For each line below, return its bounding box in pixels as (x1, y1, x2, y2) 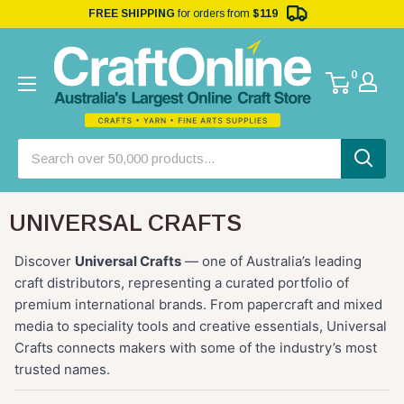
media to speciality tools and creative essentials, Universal (14, 317, 387, 335)
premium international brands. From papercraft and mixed (14, 295, 382, 313)
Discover (14, 252, 75, 270)
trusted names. (14, 360, 110, 378)
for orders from (177, 7, 252, 20)
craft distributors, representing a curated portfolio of (14, 273, 349, 291)
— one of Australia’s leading (181, 252, 362, 270)
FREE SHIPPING (87, 7, 178, 20)
